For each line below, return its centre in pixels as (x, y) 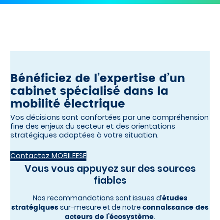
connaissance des (176, 207)
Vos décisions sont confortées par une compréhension (110, 117)
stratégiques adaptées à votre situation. (85, 135)
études (175, 198)
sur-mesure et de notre (100, 207)
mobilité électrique (68, 104)
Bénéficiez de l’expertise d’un (98, 79)
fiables (110, 180)
